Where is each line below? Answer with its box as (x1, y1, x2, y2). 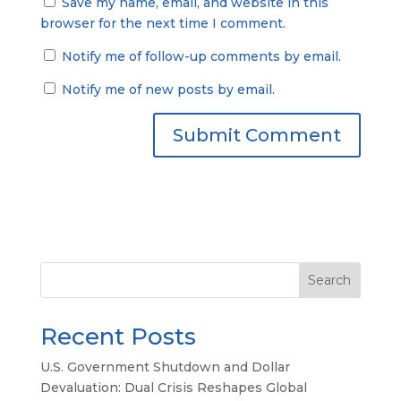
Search (308, 271, 352, 288)
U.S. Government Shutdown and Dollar (39, 358, 290, 375)
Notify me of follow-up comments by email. (61, 47, 341, 64)
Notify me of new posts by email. (61, 81, 275, 98)
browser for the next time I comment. (39, 14, 286, 31)
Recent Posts (39, 321, 196, 351)
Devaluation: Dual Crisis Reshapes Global (39, 379, 307, 396)
